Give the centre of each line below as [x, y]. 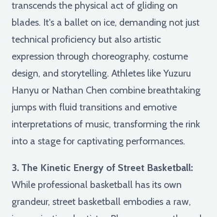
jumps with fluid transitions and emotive [94, 107]
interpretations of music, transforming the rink [106, 124]
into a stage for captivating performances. [98, 141]
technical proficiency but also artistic [86, 39]
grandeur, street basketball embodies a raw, [101, 201]
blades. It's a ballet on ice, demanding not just [106, 22]
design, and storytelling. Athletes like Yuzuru [101, 73]
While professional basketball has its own [97, 184]
